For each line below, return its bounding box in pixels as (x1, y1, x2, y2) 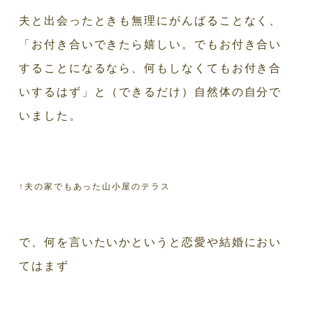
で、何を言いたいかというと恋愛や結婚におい (19, 235, 282, 248)
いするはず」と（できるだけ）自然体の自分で (19, 85, 282, 98)
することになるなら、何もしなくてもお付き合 (19, 61, 282, 74)
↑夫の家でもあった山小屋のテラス (19, 181, 170, 191)
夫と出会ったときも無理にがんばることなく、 (19, 14, 282, 27)
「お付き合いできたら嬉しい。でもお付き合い (19, 38, 282, 50)
